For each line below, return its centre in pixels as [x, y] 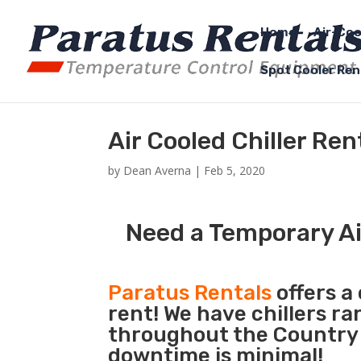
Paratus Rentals [190, 293]
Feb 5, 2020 [235, 170]
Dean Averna [158, 170]
